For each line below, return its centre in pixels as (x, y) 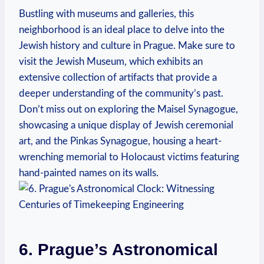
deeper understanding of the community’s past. (121, 93)
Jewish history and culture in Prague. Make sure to (127, 45)
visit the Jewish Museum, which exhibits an (111, 61)
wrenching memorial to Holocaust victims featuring (129, 157)
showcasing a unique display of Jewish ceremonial (126, 125)
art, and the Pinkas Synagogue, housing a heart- (120, 141)
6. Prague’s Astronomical (118, 249)
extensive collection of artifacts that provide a (118, 77)
